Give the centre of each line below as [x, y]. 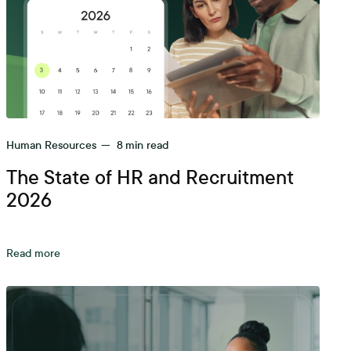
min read [147, 145]
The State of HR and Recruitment [150, 178]
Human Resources [51, 145]
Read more [33, 253]
